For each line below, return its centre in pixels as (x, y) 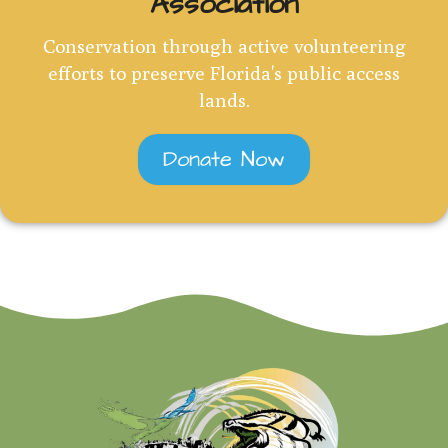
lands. (224, 99)
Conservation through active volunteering (224, 45)
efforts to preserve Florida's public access (224, 72)
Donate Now (224, 159)
